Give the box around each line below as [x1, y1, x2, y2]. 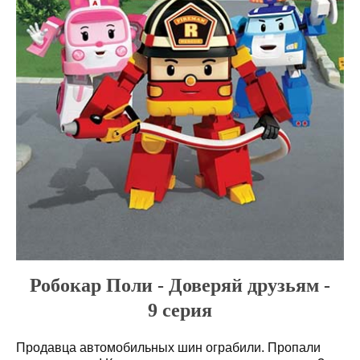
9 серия [148, 299, 212, 321]
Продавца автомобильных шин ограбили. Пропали [16, 340, 321, 354]
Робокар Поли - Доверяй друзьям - [30, 274, 330, 296]
